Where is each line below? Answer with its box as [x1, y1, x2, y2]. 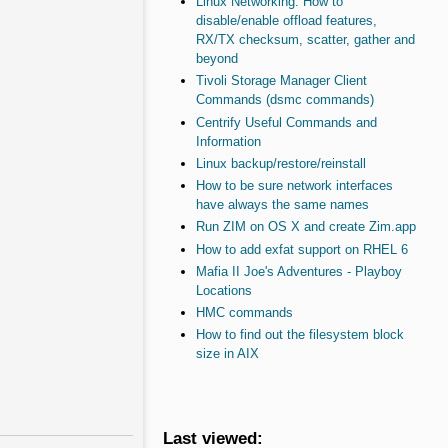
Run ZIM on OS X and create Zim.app [195, 219, 416, 235]
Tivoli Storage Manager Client [195, 73, 367, 89]
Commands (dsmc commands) [195, 92, 374, 108]
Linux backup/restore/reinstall [195, 155, 366, 171]
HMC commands [195, 305, 293, 321]
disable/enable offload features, [195, 13, 377, 29]
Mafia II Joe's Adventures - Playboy [195, 263, 402, 279]
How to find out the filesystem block [195, 327, 404, 343]
